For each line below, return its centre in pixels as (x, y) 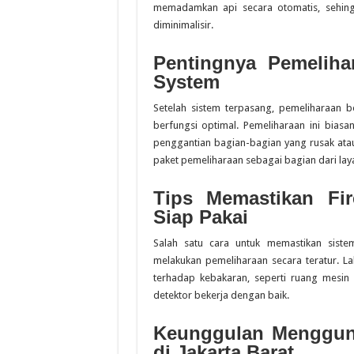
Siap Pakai (200, 217)
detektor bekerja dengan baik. (221, 295)
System (186, 82)
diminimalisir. (183, 25)
